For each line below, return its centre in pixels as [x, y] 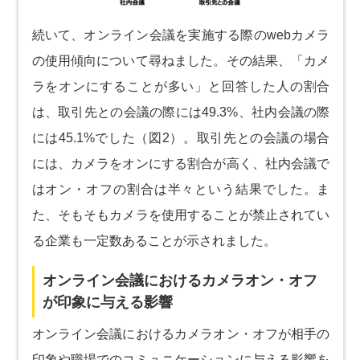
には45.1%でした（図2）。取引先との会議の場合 [181, 137]
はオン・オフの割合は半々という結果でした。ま [181, 189]
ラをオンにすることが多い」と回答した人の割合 [181, 86]
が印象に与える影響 [107, 302]
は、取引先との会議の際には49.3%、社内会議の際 [181, 112]
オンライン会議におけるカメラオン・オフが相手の [181, 333]
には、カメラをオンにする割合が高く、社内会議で [181, 163]
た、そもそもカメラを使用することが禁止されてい [181, 215]
